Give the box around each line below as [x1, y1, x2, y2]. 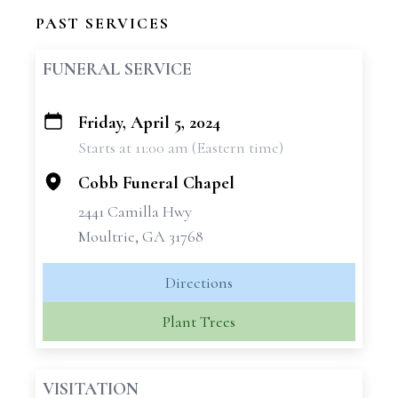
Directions [165, 273, 233, 292]
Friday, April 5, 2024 [78, 112, 220, 133]
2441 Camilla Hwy [78, 202, 192, 221]
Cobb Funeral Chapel [78, 172, 235, 194]
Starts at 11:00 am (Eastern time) [78, 138, 283, 157]
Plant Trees [163, 312, 235, 331]
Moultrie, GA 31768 [78, 227, 203, 246]
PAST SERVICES [36, 13, 170, 33]
